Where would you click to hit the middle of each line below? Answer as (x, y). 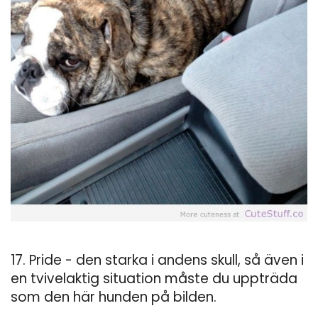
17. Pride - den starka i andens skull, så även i (157, 260)
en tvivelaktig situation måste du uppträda (154, 278)
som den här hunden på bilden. (114, 297)
